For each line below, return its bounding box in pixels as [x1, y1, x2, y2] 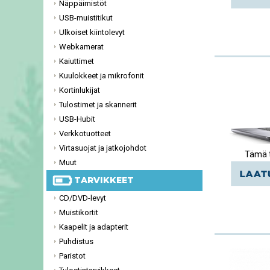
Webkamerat [59, 42, 104, 51]
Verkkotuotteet [59, 129, 111, 138]
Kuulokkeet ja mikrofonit [59, 71, 144, 80]
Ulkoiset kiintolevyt [59, 28, 125, 37]
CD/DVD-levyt [59, 193, 106, 202]
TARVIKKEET [69, 175, 134, 186]
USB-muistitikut [59, 13, 113, 22]
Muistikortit [59, 208, 98, 217]
